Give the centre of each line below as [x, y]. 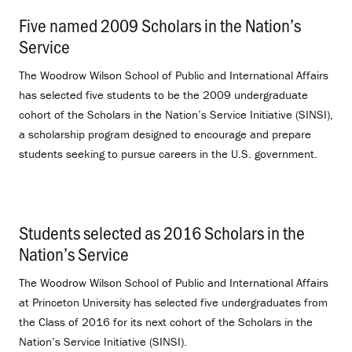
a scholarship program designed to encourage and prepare [165, 134]
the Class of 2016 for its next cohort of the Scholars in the [166, 321]
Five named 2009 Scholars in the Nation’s [160, 25]
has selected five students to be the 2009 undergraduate [163, 95]
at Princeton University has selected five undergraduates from [173, 302]
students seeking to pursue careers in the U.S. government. [168, 154]
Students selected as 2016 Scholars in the [162, 232]
